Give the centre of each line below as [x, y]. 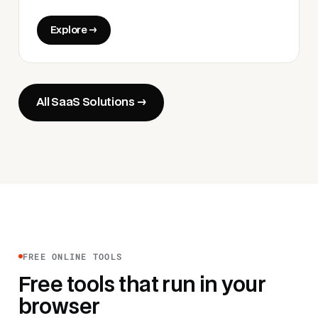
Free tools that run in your [142, 285]
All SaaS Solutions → [91, 102]
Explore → [73, 31]
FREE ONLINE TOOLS [72, 256]
